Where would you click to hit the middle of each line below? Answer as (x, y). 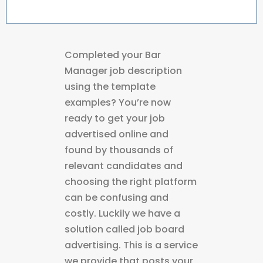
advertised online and (117, 134)
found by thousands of (119, 150)
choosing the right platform (131, 182)
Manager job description (123, 71)
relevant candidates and (124, 166)
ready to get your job (115, 118)
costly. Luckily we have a (122, 213)
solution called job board (124, 229)
